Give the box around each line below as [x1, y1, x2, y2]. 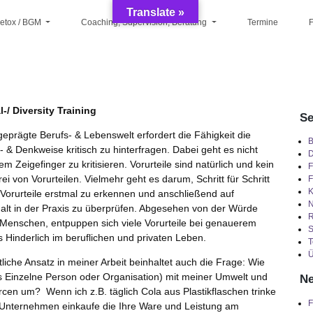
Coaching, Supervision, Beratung [81, 17, 210, 28]
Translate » [126, 6, 184, 18]
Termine [247, 17, 278, 28]
